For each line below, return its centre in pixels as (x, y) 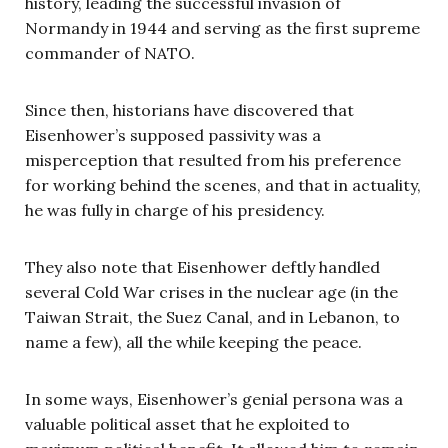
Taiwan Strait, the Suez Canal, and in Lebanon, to (212, 316)
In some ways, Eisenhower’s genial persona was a (214, 398)
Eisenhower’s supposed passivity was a (173, 134)
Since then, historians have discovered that (189, 109)
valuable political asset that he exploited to (187, 423)
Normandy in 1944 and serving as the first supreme (222, 27)
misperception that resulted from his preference (213, 159)
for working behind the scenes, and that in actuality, (223, 184)
